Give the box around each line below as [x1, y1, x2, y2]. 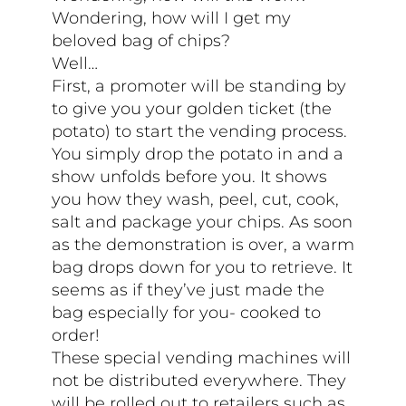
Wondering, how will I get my [52, 7, 292, 28]
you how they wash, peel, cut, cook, [52, 188, 340, 209]
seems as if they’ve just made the [52, 279, 325, 300]
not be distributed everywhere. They [52, 370, 347, 391]
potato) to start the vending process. [52, 121, 348, 141]
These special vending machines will [52, 347, 352, 368]
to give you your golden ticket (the [52, 98, 333, 119]
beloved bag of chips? [52, 30, 231, 51]
